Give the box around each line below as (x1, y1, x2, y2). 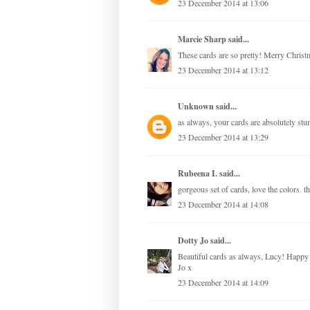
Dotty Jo (178, 235, 208, 247)
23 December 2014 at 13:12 (178, 64, 268, 76)
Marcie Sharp (178, 33, 226, 46)
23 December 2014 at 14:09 (178, 277, 268, 289)
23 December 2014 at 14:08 (178, 199, 268, 210)
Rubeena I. (178, 167, 217, 180)
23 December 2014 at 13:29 (178, 131, 268, 143)
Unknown (178, 100, 214, 113)
